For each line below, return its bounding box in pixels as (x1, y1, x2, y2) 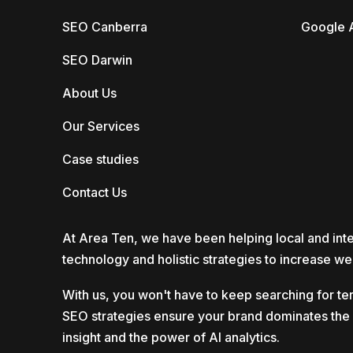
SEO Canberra (62, 19, 147, 35)
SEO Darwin (62, 52, 132, 68)
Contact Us (62, 184, 127, 200)
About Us (62, 85, 117, 101)
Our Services (62, 118, 139, 134)
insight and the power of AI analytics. (62, 329, 280, 345)
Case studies (62, 151, 139, 167)
